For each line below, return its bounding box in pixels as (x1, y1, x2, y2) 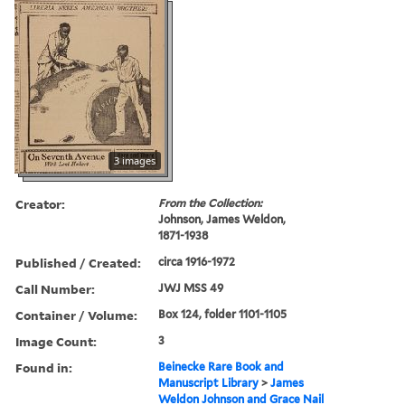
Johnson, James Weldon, (158, 212, 287, 226)
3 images (114, 153, 155, 167)
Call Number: (15, 279, 95, 297)
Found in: (15, 358, 72, 376)
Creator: (15, 194, 65, 212)
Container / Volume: (15, 306, 137, 324)
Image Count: (15, 332, 97, 350)
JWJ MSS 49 (158, 280, 224, 295)
